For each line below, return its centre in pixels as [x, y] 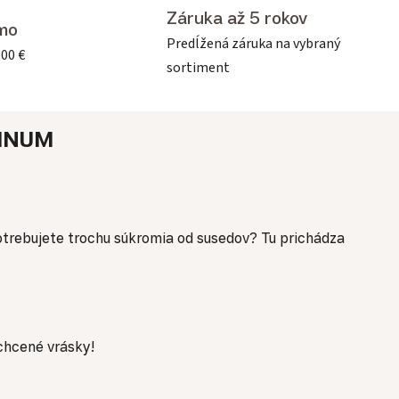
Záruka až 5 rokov [237, 17]
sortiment [198, 67]
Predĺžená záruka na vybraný [253, 43]
